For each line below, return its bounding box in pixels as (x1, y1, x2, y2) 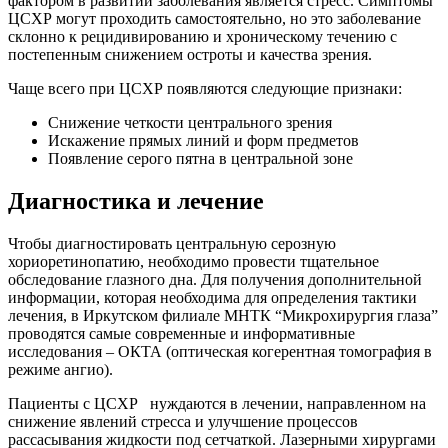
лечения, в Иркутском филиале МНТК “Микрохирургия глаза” (8, 306, 438, 324)
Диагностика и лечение (8, 187, 264, 214)
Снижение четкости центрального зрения (48, 113, 332, 131)
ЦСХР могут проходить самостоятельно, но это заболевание (8, 9, 421, 27)
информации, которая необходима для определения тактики (8, 288, 417, 306)
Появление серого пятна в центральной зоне (48, 149, 353, 167)
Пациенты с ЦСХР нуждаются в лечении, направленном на (8, 394, 426, 412)
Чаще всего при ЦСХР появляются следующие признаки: (8, 79, 402, 97)
